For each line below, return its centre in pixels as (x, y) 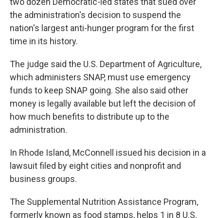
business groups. (43, 179)
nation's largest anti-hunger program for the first (102, 28)
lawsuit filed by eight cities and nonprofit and (95, 166)
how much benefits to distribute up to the (90, 117)
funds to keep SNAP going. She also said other (99, 90)
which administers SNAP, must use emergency (100, 77)
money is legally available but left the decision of (103, 103)
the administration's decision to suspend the (95, 15)
